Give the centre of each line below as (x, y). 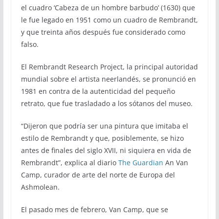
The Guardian (141, 162)
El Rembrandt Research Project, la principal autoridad (109, 66)
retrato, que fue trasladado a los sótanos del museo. (107, 103)
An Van (175, 162)
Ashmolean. (40, 187)
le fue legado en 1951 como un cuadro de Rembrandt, (109, 20)
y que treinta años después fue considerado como (103, 32)
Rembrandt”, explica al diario (69, 162)
